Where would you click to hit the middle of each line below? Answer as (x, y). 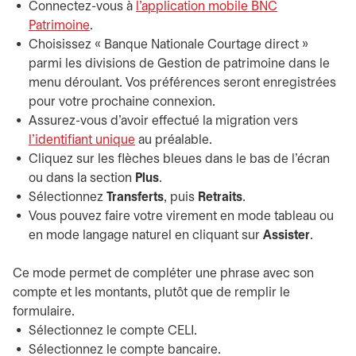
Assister (286, 236)
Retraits (220, 197)
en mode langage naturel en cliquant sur (146, 236)
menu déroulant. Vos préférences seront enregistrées (182, 83)
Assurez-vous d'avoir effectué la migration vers (163, 121)
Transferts (135, 197)
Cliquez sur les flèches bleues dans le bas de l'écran (179, 159)
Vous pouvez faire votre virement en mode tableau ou (181, 217)
